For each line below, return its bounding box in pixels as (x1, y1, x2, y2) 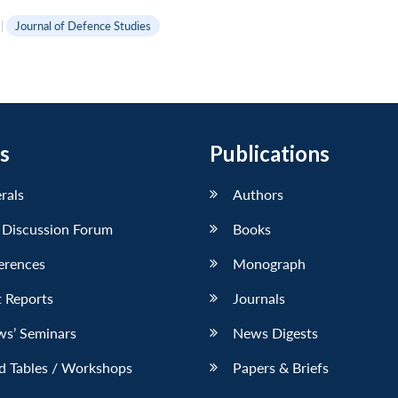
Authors (233, 185, 283, 203)
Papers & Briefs (233, 358, 329, 376)
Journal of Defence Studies (15, 18, 151, 33)
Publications (210, 139, 330, 166)
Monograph (233, 254, 306, 272)
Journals (233, 289, 285, 306)
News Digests (233, 323, 318, 341)
